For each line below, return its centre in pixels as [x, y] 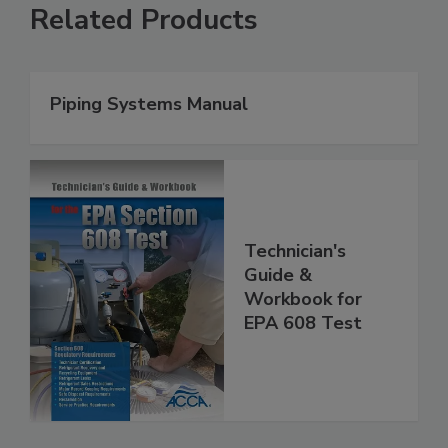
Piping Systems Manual [149, 104]
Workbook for [303, 298]
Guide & [278, 274]
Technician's [295, 250]
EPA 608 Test [303, 322]
